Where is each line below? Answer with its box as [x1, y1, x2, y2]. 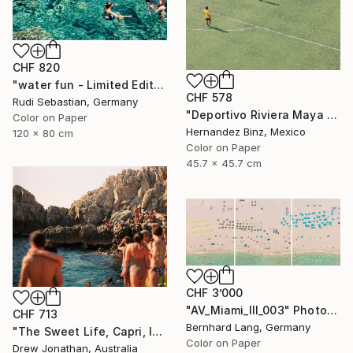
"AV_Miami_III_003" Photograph [326, 303, 337, 318]
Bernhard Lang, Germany [186, 321, 310, 334]
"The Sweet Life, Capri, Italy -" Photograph [152, 325, 163, 339]
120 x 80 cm [13, 127, 73, 140]
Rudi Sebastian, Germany [13, 95, 138, 109]
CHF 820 [13, 61, 61, 75]
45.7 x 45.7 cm [186, 157, 262, 170]
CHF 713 [13, 307, 58, 321]
